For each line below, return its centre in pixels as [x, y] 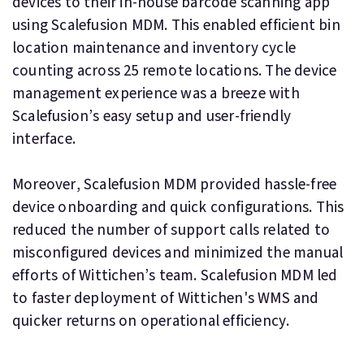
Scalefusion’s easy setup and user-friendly [152, 117]
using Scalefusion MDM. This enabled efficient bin [176, 26]
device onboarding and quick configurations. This [178, 208]
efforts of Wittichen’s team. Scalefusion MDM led [175, 276]
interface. [44, 139]
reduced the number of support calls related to [171, 230]
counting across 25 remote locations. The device [175, 71]
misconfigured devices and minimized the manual [178, 253]
